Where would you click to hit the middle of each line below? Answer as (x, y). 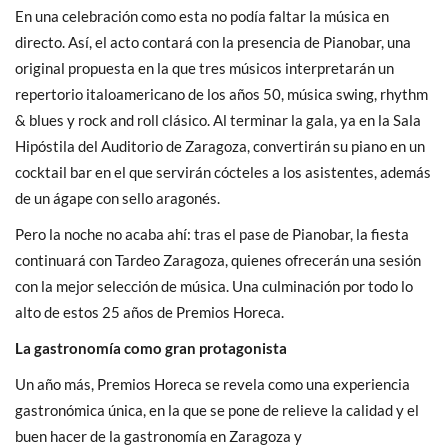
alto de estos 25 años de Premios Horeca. (149, 311)
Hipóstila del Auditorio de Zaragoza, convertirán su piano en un (220, 145)
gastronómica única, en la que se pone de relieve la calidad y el (217, 409)
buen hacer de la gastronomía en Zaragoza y (158, 435)
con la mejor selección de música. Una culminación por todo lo (214, 285)
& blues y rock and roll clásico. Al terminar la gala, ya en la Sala (218, 119)
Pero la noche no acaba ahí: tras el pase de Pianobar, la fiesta (212, 233)
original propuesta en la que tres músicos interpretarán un (204, 67)
